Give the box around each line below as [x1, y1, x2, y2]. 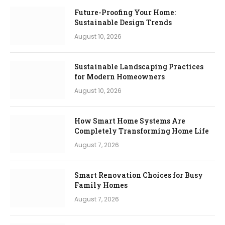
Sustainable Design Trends [74, 17, 172, 27]
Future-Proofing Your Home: [74, 7, 176, 17]
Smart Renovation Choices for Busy [74, 170, 203, 180]
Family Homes [74, 180, 128, 190]
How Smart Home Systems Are [74, 116, 185, 126]
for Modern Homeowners [74, 71, 165, 81]
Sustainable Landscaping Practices [74, 61, 203, 71]
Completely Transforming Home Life [74, 126, 209, 136]
